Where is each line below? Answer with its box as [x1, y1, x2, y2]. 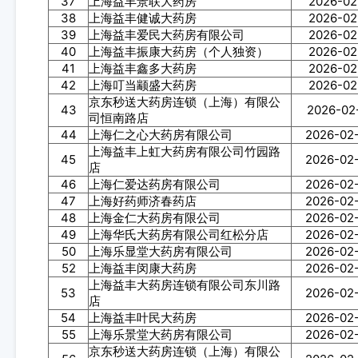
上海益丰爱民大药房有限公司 [89, 27, 245, 42]
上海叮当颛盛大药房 [89, 78, 197, 93]
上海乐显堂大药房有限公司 [89, 244, 233, 259]
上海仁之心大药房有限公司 [89, 127, 233, 142]
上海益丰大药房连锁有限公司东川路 [89, 277, 280, 292]
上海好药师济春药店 [89, 193, 197, 209]
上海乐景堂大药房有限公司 [89, 327, 233, 342]
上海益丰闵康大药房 [89, 261, 197, 276]
